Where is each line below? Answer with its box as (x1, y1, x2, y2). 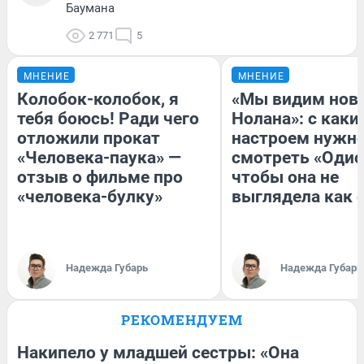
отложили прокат (17, 128, 160, 148)
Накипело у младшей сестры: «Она (17, 342, 299, 362)
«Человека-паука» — (17, 147, 181, 167)
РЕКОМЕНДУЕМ (121, 310, 243, 329)
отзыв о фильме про (17, 167, 183, 187)
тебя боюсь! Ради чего (17, 108, 199, 128)
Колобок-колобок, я (17, 89, 179, 109)
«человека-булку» (17, 186, 162, 206)
